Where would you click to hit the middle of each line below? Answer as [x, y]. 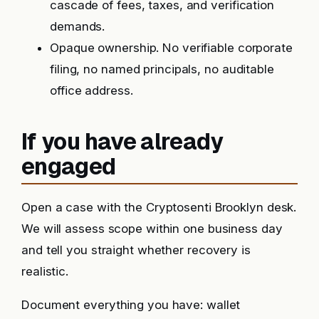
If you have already [122, 141]
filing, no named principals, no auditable [162, 69]
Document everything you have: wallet [131, 305]
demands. [78, 27]
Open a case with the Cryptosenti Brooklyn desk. [159, 208]
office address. [91, 91]
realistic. [45, 272]
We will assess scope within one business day [152, 229]
